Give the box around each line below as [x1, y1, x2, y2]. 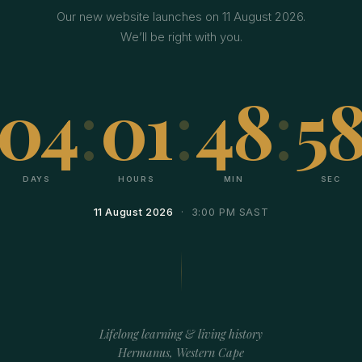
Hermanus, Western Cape [118, 343, 244, 360]
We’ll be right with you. [120, 28, 242, 44]
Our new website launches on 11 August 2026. [57, 8, 305, 24]
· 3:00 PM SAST [173, 205, 269, 218]
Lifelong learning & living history [99, 325, 263, 342]
